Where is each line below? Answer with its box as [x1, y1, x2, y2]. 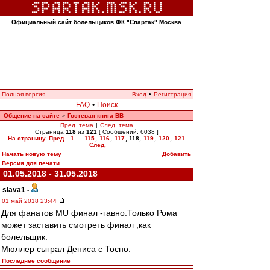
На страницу [8, 135, 46, 142]
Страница [34, 128, 66, 135]
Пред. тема [60, 122, 93, 128]
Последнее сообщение [2, 257, 71, 264]
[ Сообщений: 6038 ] [96, 128, 159, 135]
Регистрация [154, 91, 191, 98]
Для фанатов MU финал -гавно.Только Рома [1, 208, 177, 218]
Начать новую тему [2, 151, 61, 157]
